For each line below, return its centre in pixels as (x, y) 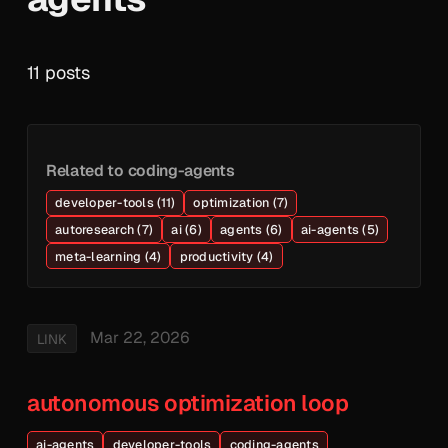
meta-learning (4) (108, 256)
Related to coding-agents (140, 170)
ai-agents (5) (340, 229)
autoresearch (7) (104, 229)
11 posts (58, 72)
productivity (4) (226, 256)
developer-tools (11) (115, 203)
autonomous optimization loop (188, 402)
